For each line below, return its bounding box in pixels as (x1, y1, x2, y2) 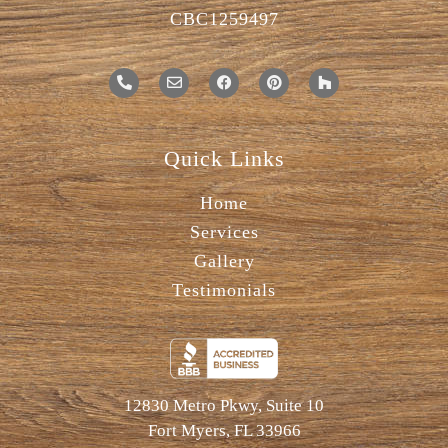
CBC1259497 (169, 9, 279, 30)
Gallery (193, 250, 255, 271)
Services (189, 221, 259, 242)
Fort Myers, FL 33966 (147, 421, 301, 441)
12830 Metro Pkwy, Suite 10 (124, 396, 324, 416)
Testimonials (172, 279, 276, 300)
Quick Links (163, 145, 285, 171)
